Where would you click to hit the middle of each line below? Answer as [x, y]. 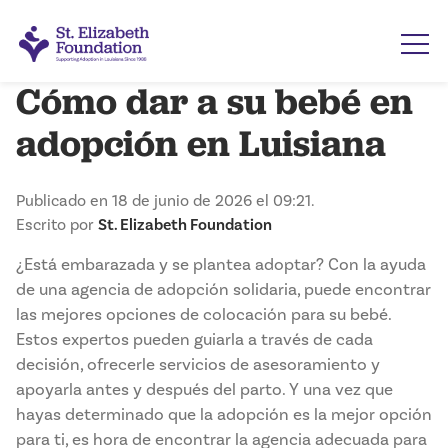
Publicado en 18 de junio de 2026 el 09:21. [165, 201]
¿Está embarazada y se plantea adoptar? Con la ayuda [221, 265]
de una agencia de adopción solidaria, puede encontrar [223, 290]
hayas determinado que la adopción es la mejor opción [224, 415]
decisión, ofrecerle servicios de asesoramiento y [198, 365]
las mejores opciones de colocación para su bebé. [203, 315]
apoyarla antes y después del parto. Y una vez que [204, 390]
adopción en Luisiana [201, 143]
